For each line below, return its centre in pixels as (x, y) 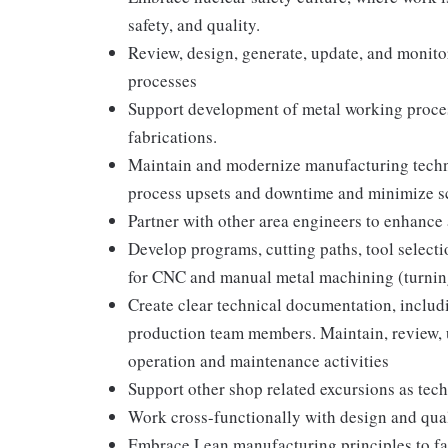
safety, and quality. (194, 24)
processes (162, 80)
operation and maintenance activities (258, 360)
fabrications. (172, 136)
